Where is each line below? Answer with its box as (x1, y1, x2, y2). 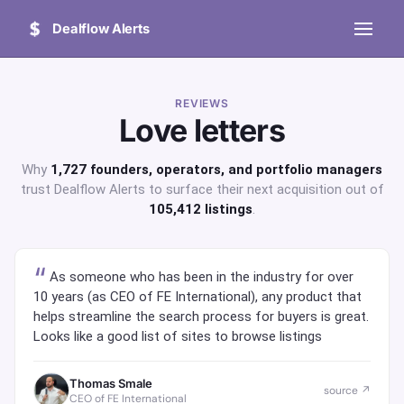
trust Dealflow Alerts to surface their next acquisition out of (20, 181, 384, 198)
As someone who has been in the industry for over (50, 269, 353, 286)
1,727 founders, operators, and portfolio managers (50, 161, 382, 179)
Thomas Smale (69, 375, 152, 390)
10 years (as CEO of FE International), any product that (33, 289, 362, 306)
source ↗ (324, 382, 371, 398)
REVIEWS (174, 96, 230, 111)
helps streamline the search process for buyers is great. (33, 308, 369, 326)
